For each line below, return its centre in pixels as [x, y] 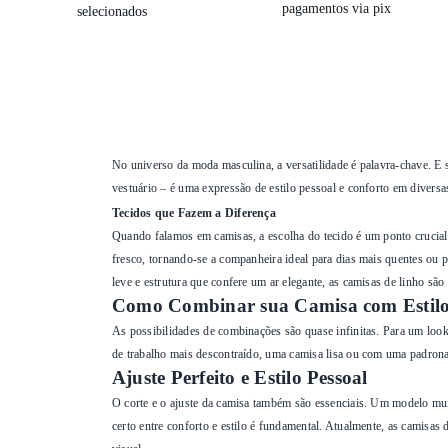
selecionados [112, 11]
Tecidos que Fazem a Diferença [194, 213]
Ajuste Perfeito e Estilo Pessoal [240, 377]
